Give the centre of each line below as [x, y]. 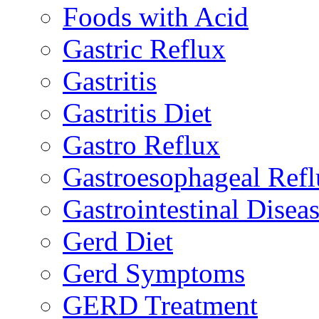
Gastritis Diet [137, 113]
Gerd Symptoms [154, 273]
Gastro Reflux [141, 145]
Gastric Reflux [144, 48]
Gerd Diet [118, 241]
